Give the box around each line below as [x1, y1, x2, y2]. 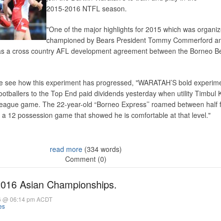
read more [50, 144, 82, 154]
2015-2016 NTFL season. [46, 3, 127, 13]
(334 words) [82, 144, 122, 154]
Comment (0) [65, 154, 107, 164]
